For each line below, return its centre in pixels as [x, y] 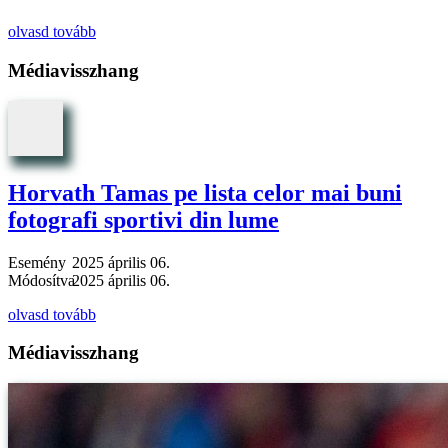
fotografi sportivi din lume [143, 219]
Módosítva [41, 280]
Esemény [37, 262]
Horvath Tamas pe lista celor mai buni [205, 192]
